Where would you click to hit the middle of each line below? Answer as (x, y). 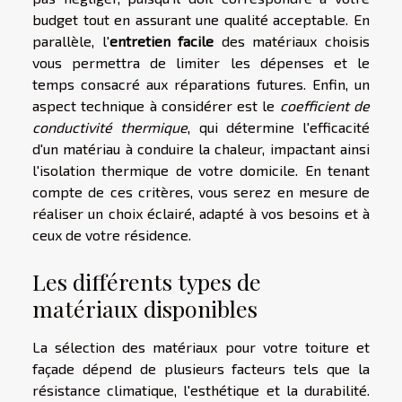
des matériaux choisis (292, 41)
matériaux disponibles (145, 309)
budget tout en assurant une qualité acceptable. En (201, 20)
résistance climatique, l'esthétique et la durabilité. (201, 390)
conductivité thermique (110, 127)
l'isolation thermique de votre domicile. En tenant (201, 170)
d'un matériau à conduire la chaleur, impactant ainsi (201, 149)
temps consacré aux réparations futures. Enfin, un (201, 84)
